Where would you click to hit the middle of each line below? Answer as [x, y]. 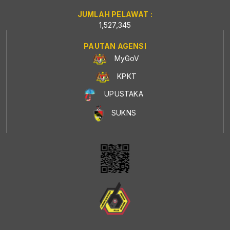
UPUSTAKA [124, 94]
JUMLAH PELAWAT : [115, 14]
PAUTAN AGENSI [115, 46]
